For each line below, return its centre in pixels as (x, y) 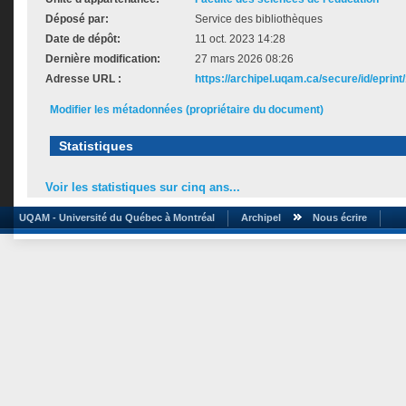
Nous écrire (340, 217)
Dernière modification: (103, 59)
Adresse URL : (83, 79)
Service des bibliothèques (259, 19)
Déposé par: (77, 19)
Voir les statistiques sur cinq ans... (143, 188)
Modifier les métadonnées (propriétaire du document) (187, 110)
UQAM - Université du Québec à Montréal (114, 217)
